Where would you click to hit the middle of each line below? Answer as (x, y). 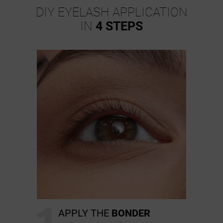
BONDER (131, 213)
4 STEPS (119, 26)
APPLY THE (85, 213)
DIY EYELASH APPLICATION (111, 12)
